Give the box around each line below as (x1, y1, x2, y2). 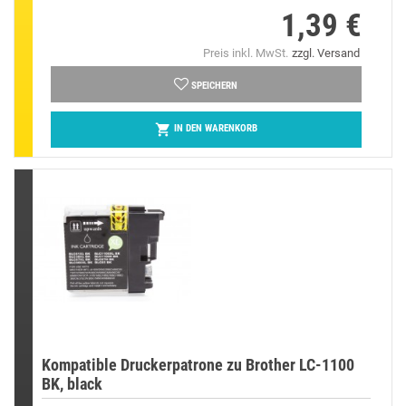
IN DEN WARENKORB (173, 122, 257, 135)
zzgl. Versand (291, 45, 360, 60)
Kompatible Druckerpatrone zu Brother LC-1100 (42, 354, 354, 374)
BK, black (42, 373, 102, 393)
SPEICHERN (191, 79, 238, 92)
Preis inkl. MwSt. (202, 45, 288, 60)
